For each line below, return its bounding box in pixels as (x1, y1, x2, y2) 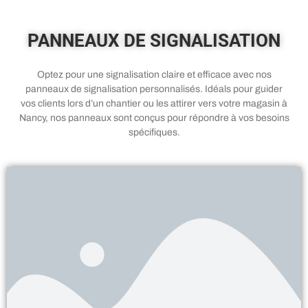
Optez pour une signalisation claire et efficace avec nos (36, 69, 272, 80)
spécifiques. (128, 127, 180, 138)
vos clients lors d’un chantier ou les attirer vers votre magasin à (21, 98, 287, 109)
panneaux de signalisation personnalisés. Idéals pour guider (25, 84, 283, 95)
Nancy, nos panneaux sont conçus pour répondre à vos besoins (19, 113, 289, 124)
